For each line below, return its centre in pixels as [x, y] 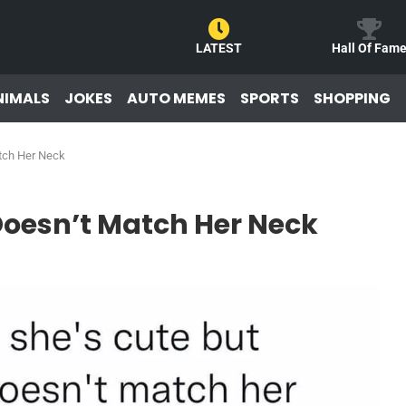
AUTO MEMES [176, 98]
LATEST [219, 48]
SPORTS [270, 98]
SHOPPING [352, 98]
